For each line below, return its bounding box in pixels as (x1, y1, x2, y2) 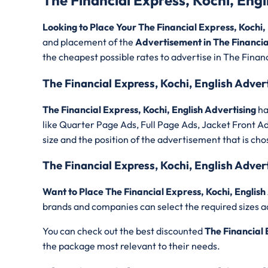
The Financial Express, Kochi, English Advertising (42, 103, 258, 115)
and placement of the (42, 36, 135, 48)
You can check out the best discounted (42, 225, 205, 237)
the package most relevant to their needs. (42, 240, 222, 252)
